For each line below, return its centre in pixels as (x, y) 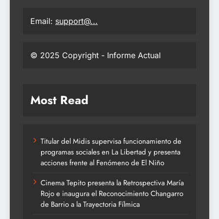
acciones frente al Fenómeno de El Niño (102, 163)
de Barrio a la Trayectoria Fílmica (90, 205)
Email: (43, 21)
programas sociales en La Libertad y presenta (110, 152)
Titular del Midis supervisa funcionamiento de (111, 142)
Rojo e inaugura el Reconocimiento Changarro (112, 194)
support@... (77, 21)
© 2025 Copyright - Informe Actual (96, 55)
